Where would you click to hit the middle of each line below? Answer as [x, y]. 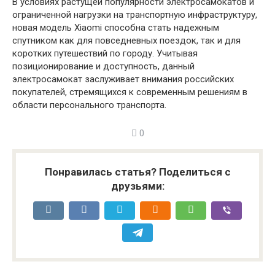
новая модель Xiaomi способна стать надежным [116, 28]
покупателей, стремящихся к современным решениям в [130, 92]
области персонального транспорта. [89, 105]
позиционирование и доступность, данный [103, 66]
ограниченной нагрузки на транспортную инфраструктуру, [135, 15]
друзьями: [137, 186]
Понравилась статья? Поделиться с [137, 172]
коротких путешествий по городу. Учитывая [105, 53]
